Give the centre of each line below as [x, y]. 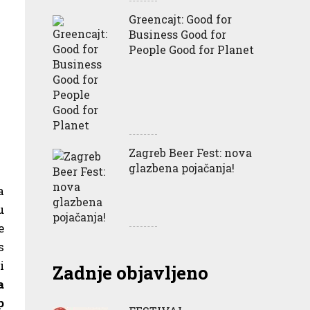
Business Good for [177, 34]
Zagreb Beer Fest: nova [190, 152]
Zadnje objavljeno [130, 272]
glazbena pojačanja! [182, 167]
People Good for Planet [191, 49]
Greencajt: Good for [180, 19]
